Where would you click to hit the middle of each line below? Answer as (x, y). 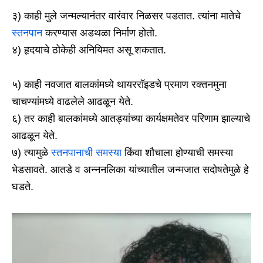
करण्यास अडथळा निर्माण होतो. (100, 33)
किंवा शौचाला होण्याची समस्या (177, 153)
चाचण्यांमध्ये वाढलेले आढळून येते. (73, 102)
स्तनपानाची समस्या (86, 153)
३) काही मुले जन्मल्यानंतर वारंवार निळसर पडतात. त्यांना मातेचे (126, 16)
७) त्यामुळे (31, 153)
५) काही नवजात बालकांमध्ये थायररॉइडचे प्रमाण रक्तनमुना (119, 85)
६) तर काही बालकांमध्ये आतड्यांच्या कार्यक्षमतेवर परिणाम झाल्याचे (131, 119)
